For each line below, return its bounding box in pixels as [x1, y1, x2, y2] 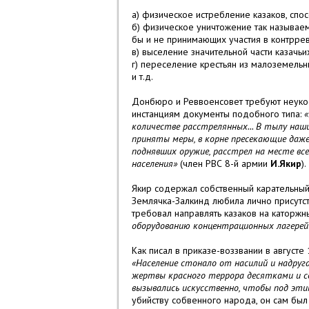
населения [132, 157, 173, 170]
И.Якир [268, 157, 301, 170]
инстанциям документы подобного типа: [132, 108, 304, 121]
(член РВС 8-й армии [180, 157, 268, 170]
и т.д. [132, 70, 155, 83]
